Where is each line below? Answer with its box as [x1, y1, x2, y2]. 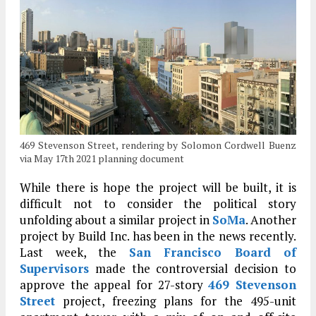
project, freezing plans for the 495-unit [55, 292, 296, 309]
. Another [245, 211, 297, 228]
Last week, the [20, 243, 129, 260]
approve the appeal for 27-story [20, 276, 209, 293]
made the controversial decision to [89, 260, 296, 276]
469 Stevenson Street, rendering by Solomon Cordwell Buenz [20, 138, 296, 152]
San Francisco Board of [128, 243, 296, 260]
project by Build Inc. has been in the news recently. [20, 227, 296, 244]
